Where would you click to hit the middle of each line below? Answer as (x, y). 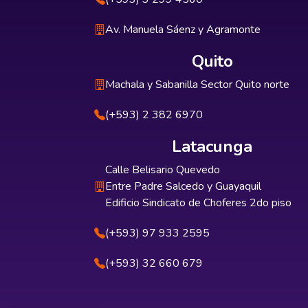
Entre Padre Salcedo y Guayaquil (183, 186)
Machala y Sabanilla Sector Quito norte (197, 85)
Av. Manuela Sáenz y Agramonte (183, 30)
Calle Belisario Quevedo (163, 170)
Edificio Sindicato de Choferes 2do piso (198, 203)
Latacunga (212, 146)
